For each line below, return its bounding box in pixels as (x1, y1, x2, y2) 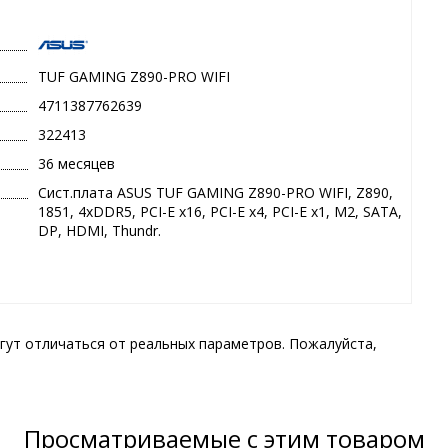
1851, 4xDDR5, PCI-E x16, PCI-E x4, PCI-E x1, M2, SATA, (38, 202, 403, 222)
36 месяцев (38, 154, 116, 174)
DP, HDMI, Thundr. (38, 221, 162, 241)
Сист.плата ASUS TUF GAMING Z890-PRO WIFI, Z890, (38, 183, 394, 203)
